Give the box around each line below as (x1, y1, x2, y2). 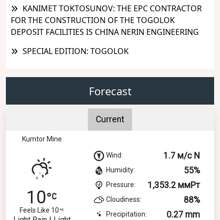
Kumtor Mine (22, 135, 62, 143)
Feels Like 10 (20, 206, 59, 214)
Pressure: (106, 180, 136, 189)
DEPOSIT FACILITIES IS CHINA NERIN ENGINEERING (11, 26, 199, 37)
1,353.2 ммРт (148, 180, 200, 190)
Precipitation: (106, 210, 147, 218)
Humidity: (106, 165, 135, 174)
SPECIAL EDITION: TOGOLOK (23, 45, 129, 56)
